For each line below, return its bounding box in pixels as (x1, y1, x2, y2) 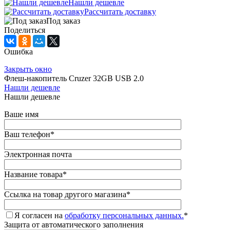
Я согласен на (14, 210, 65, 220)
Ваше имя (4, 109, 39, 119)
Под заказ (46, 16, 80, 25)
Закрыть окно (4, 64, 52, 73)
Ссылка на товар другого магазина (4, 189, 126, 199)
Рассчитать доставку (84, 7, 156, 16)
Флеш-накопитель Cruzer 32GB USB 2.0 (4, 73, 144, 83)
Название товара (4, 169, 63, 179)
